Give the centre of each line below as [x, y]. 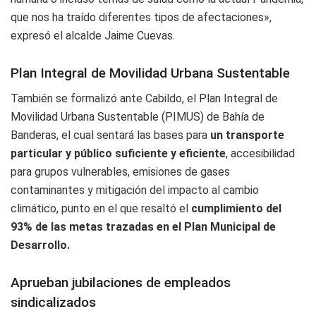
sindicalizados [53, 302]
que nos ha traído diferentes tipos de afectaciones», [141, 18]
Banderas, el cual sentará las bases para [110, 135]
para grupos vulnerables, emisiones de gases [120, 172]
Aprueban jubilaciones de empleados [121, 282]
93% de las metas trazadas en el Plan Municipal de [143, 227]
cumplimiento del [236, 209]
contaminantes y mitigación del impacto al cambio [135, 190]
